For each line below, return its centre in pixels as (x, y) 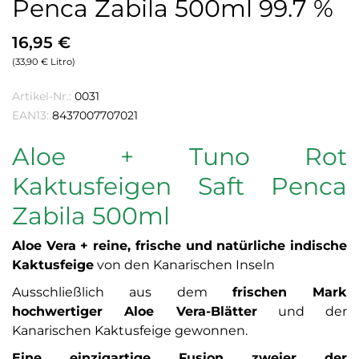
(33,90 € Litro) (44, 62)
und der (302, 312)
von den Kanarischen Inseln (184, 265)
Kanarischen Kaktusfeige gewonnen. (130, 331)
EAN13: (30, 116)
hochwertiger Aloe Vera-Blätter (135, 312)
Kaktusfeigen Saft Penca (179, 187)
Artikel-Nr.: (42, 97)
